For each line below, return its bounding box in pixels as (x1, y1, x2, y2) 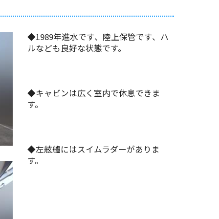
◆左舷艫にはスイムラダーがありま (27, 143, 160, 155)
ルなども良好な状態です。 (27, 42, 126, 54)
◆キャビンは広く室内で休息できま (27, 87, 160, 99)
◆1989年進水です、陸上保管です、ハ (27, 30, 169, 43)
